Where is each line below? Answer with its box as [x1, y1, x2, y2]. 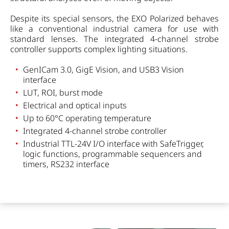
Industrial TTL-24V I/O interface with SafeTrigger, [23, 138, 204, 150]
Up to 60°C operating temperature [23, 112, 151, 124]
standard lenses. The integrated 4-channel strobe [10, 33, 219, 45]
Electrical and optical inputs [23, 100, 127, 111]
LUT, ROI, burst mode [23, 87, 103, 99]
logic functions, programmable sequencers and [23, 148, 202, 160]
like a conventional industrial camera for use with [10, 23, 219, 35]
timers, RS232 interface [23, 158, 109, 170]
